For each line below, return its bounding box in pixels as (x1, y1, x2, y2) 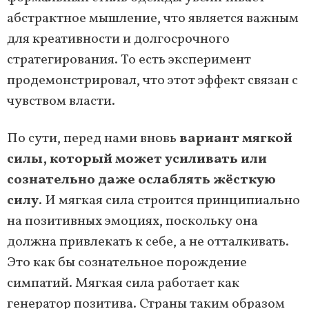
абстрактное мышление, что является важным (7, 8, 299, 28)
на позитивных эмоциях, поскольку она (7, 211, 258, 231)
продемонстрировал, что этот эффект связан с (7, 70, 298, 90)
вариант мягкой (179, 128, 292, 148)
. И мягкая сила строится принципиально (39, 190, 300, 210)
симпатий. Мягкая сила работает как (7, 273, 239, 293)
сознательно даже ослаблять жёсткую (7, 170, 276, 190)
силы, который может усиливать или (7, 149, 267, 169)
